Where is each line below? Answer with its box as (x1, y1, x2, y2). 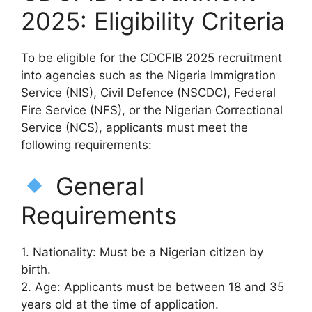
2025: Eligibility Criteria (21, 6, 285, 36)
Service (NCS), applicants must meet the (21, 120, 248, 134)
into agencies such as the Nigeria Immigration (21, 68, 276, 82)
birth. (21, 263, 51, 276)
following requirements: (21, 137, 152, 152)
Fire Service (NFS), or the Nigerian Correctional (21, 102, 283, 117)
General (48, 171, 144, 201)
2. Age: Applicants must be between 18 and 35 (21, 280, 284, 294)
